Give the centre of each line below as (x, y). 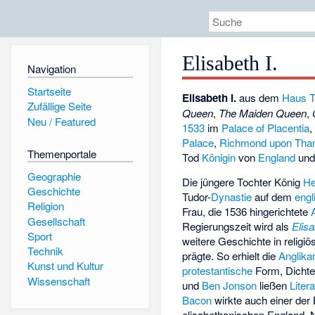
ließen (274, 285)
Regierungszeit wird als (237, 226)
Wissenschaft (58, 281)
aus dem (259, 98)
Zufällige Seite (59, 106)
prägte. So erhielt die (231, 256)
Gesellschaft (56, 221)
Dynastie (232, 197)
